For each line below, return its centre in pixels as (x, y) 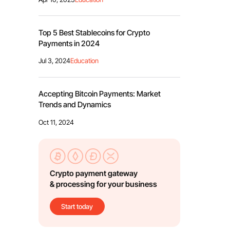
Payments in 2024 (69, 43)
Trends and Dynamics (74, 105)
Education (84, 61)
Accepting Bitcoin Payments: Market (99, 94)
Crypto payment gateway (94, 173)
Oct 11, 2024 (56, 122)
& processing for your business (104, 184)
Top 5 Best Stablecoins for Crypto (94, 33)
